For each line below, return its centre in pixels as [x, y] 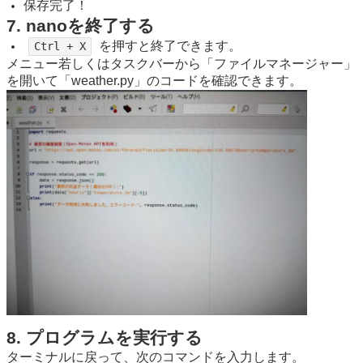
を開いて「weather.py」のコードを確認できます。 [154, 80]
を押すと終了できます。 [169, 45]
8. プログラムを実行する [105, 338]
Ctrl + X [60, 46]
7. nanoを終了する [81, 26]
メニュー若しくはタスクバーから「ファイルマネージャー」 [181, 63]
